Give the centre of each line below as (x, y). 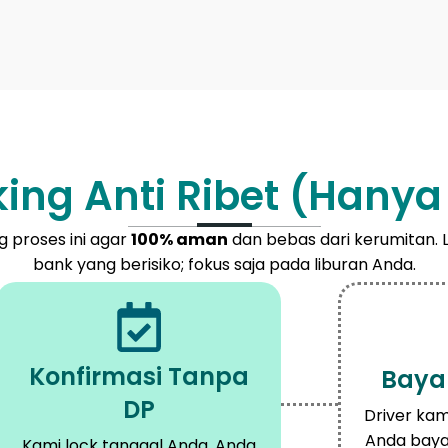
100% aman (179, 239)
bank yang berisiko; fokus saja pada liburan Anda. (224, 264)
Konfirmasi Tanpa (138, 376)
